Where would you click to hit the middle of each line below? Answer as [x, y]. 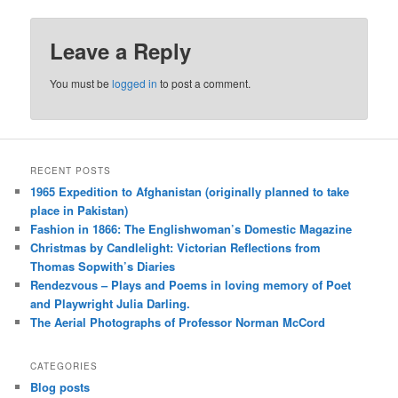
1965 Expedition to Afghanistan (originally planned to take [190, 191]
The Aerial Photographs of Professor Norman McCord [178, 322]
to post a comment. [204, 84]
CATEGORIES [64, 366]
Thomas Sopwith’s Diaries [103, 266]
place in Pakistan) [80, 210]
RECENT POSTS [71, 170]
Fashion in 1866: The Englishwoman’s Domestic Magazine [191, 228]
